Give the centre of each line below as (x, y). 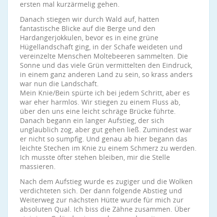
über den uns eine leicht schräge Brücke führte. (98, 111)
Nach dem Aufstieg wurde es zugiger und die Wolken (106, 181)
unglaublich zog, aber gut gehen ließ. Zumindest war (106, 130)
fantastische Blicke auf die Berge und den (88, 28)
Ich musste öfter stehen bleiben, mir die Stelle (95, 157)
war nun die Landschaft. (59, 84)
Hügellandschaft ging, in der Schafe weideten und (101, 47)
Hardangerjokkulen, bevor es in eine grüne (89, 38)
